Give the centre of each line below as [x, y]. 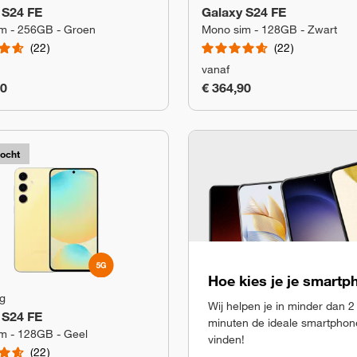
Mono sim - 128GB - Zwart [269, 29]
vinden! [226, 339]
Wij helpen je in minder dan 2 [281, 306]
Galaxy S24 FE [244, 12]
